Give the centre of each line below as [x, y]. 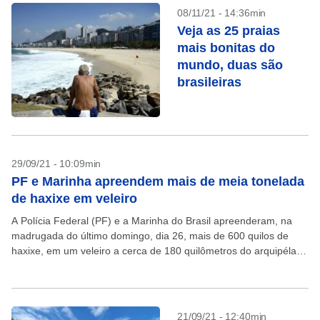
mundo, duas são [230, 65]
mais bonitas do [226, 48]
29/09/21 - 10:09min [56, 164]
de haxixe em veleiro [74, 199]
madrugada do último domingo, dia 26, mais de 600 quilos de [150, 236]
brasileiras [209, 82]
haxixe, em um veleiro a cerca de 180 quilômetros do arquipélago [160, 251]
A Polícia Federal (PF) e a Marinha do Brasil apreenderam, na [152, 221]
